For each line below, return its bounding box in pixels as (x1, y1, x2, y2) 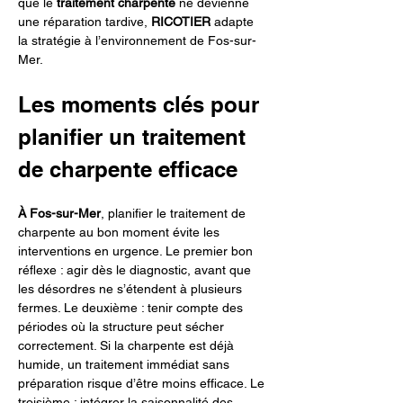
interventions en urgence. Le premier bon (18, 244, 256, 258)
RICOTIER (151, 14, 210, 29)
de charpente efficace (18, 157, 237, 182)
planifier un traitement (18, 124, 252, 149)
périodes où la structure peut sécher (18, 319, 228, 334)
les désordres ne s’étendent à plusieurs (18, 282, 246, 296)
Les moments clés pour (18, 92, 265, 117)
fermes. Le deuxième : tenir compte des (18, 300, 246, 315)
